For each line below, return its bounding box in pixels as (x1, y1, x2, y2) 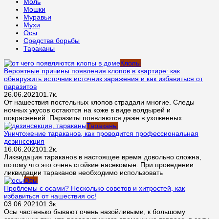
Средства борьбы (23, 36, 80, 44)
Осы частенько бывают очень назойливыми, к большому (4, 207, 185, 216)
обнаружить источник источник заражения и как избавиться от (4, 74, 203, 83)
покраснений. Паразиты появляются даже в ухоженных (4, 113, 182, 122)
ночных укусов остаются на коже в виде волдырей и (4, 106, 171, 114)
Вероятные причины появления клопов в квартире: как (4, 66, 180, 75)
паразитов (4, 82, 37, 90)
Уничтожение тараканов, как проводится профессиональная (4, 129, 198, 137)
